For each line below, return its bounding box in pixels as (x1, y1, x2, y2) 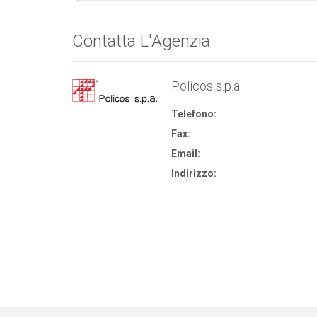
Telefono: (171, 108, 217, 120)
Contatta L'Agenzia (72, 31, 210, 51)
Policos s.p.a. (171, 79, 242, 93)
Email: (171, 148, 200, 159)
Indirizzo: (171, 168, 217, 179)
